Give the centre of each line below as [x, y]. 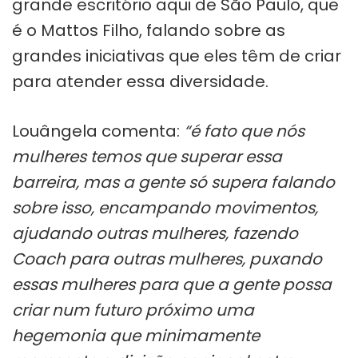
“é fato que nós [242, 131]
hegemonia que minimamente [136, 335]
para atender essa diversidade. [140, 81]
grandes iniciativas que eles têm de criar [177, 56]
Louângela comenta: [96, 131]
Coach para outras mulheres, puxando [167, 259]
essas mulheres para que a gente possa [172, 284]
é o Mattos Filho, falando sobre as [149, 30]
